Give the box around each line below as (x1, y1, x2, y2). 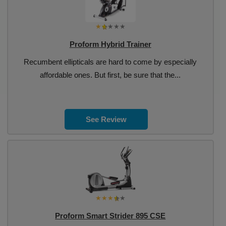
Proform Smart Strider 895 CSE (55, 211, 166, 220)
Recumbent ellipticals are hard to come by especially (24, 58, 197, 66)
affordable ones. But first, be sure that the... (40, 71, 181, 79)
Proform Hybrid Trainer (69, 40, 151, 48)
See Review (86, 115, 127, 124)
